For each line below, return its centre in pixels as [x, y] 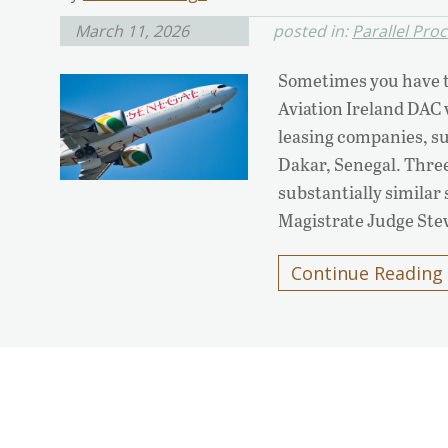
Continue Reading [367, 273]
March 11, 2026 [132, 31]
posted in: [312, 31]
